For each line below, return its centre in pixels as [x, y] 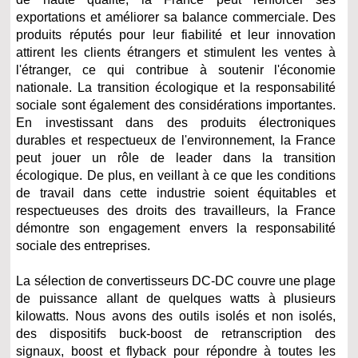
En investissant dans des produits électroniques [176, 123]
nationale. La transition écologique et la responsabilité [176, 88]
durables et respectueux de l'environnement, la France [176, 141]
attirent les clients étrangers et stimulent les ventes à [176, 53]
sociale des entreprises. [84, 246]
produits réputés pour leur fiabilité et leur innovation [176, 35]
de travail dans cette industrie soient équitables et [176, 193]
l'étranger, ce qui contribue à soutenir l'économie [176, 70]
